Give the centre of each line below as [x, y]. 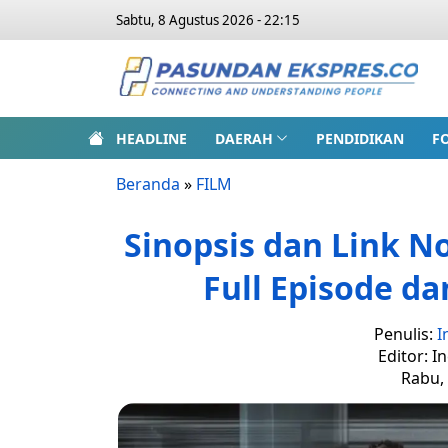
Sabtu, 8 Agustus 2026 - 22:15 [208, 20]
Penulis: [405, 334]
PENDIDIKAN [359, 138]
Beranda [148, 184]
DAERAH [244, 138]
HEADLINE [151, 138]
